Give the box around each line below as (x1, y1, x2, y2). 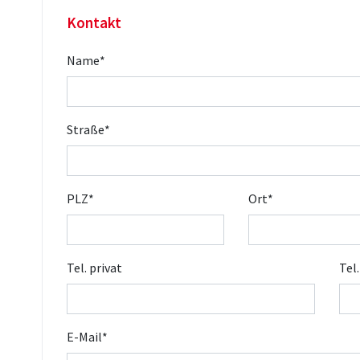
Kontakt (67, 13, 121, 32)
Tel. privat (67, 260, 122, 276)
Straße (67, 121, 104, 137)
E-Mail (67, 329, 102, 345)
